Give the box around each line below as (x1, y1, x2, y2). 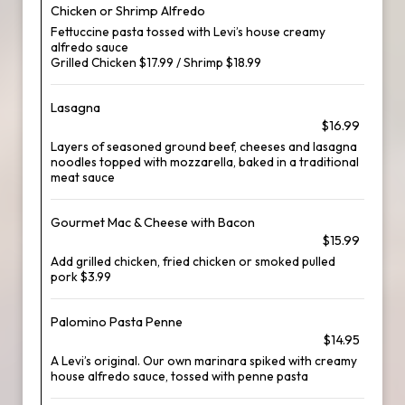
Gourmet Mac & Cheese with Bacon (51, 214, 255, 231)
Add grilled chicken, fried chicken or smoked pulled (51, 253, 335, 269)
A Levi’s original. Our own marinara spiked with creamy (51, 353, 357, 369)
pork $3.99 (51, 268, 111, 285)
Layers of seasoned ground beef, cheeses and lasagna (51, 138, 357, 155)
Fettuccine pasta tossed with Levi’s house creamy (51, 24, 325, 40)
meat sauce (51, 169, 115, 185)
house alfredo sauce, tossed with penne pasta (51, 368, 308, 384)
